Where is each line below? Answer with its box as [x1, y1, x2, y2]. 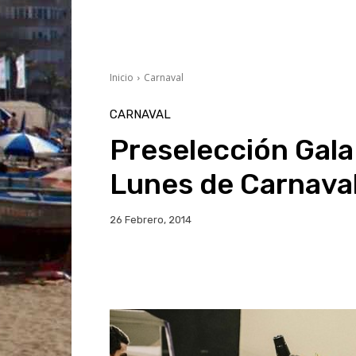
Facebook [147, 263, 188, 276]
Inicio [110, 71, 133, 84]
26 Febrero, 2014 [110, 214, 192, 226]
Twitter [250, 263, 281, 276]
